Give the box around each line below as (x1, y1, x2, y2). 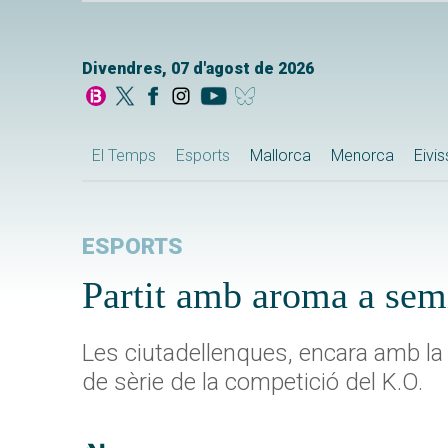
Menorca (331, 146, 394, 166)
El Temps (92, 146, 156, 166)
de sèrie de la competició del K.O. (82, 368, 423, 397)
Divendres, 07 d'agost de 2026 (82, 59, 314, 79)
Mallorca (250, 146, 311, 166)
